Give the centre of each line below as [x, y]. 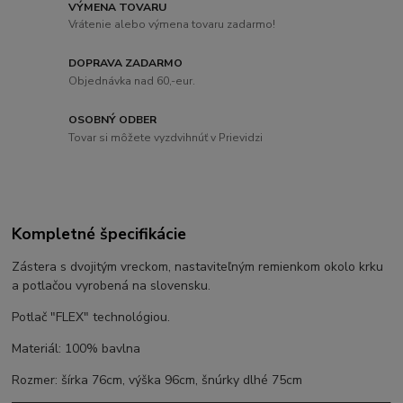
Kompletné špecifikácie [99, 234]
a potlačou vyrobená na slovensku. [112, 285]
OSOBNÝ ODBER [113, 120]
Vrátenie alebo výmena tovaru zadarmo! [172, 25]
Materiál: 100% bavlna [76, 348]
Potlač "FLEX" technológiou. [91, 317]
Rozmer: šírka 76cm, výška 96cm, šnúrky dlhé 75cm [157, 380]
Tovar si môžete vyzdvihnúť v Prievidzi [166, 137]
